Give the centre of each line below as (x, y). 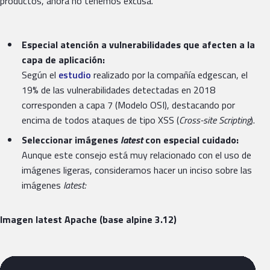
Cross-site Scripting (215, 120)
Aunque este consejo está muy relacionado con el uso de (137, 155)
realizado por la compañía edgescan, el (169, 75)
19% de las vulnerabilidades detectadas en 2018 (118, 90)
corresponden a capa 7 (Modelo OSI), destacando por (128, 105)
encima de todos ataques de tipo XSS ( (100, 120)
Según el (40, 75)
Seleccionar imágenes (71, 140)
